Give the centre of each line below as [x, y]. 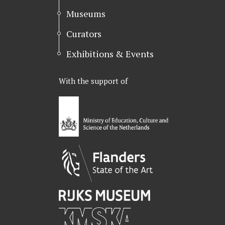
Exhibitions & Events [110, 54]
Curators [84, 34]
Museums [86, 14]
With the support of [93, 81]
